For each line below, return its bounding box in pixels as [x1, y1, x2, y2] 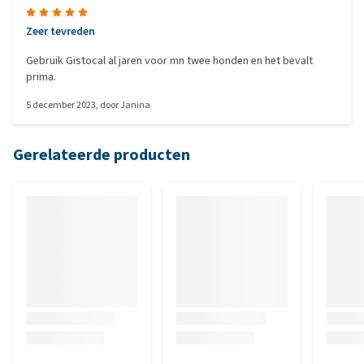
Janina [120, 98, 150, 111]
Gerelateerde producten [13, 144, 190, 166]
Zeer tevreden [26, 24, 95, 39]
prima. [26, 69, 56, 84]
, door [96, 98, 120, 111]
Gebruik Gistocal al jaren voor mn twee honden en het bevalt [26, 53, 313, 68]
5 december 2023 [26, 98, 96, 111]
